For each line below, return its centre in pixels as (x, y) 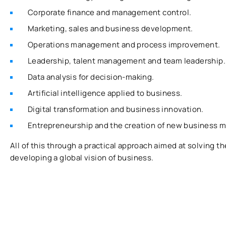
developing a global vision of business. (82, 158)
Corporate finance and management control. (110, 13)
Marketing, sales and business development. (110, 29)
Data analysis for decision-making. (91, 77)
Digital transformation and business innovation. (116, 109)
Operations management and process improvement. (124, 45)
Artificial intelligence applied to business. (105, 93)
